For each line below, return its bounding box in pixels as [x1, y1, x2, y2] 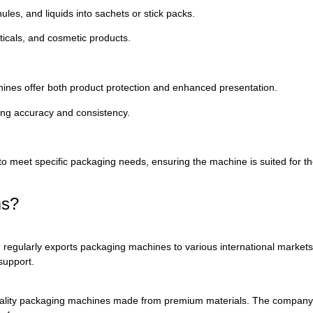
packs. [166, 8, 195, 20]
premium [164, 295, 206, 307]
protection [106, 82, 153, 94]
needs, [119, 156, 152, 168]
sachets [95, 8, 132, 20]
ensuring [152, 156, 193, 168]
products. [89, 32, 131, 44]
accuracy [14, 106, 57, 118]
